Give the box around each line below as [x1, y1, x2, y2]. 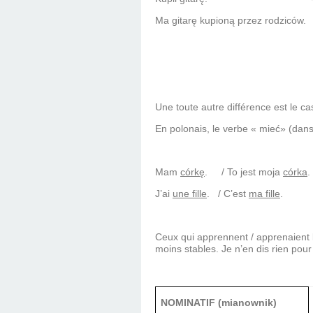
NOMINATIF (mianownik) [161, 297, 277, 309]
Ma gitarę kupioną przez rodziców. [155, 15, 306, 27]
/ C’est [215, 188, 249, 200]
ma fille [249, 188, 280, 200]
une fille [173, 188, 207, 200]
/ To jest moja [219, 166, 283, 178]
